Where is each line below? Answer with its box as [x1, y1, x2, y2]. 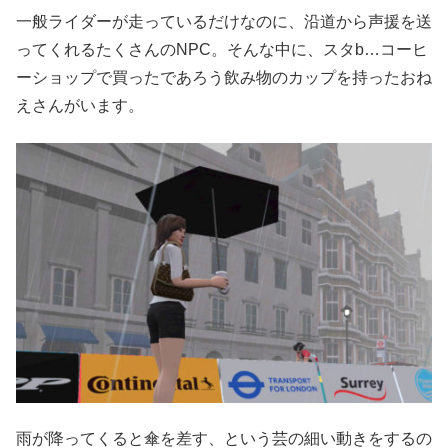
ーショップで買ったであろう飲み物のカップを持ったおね [16, 69, 432, 87]
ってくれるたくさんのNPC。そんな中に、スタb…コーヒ [16, 41, 428, 59]
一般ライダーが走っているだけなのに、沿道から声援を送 [16, 13, 432, 31]
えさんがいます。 [16, 97, 144, 115]
